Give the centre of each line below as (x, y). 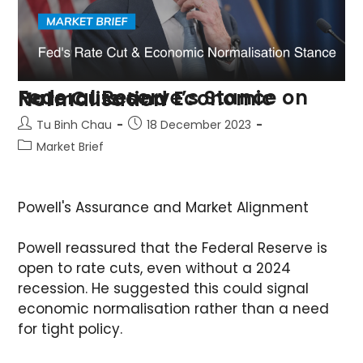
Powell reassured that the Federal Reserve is (173, 248)
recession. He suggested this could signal (164, 289)
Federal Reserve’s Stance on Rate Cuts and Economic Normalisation (92, 100)
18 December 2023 (199, 125)
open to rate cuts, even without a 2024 (155, 269)
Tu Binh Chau (75, 125)
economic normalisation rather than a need (174, 309)
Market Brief (70, 147)
